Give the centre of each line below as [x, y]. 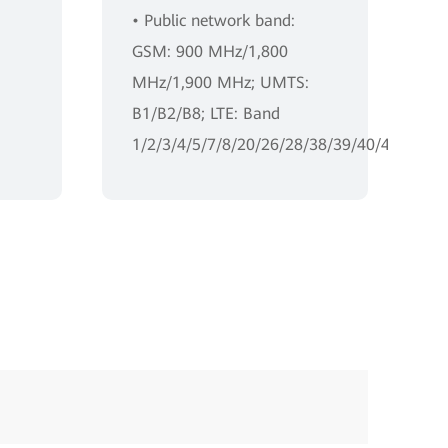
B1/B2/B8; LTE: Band [206, 113]
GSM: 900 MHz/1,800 [210, 51]
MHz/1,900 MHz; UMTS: [220, 82]
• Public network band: [213, 20]
